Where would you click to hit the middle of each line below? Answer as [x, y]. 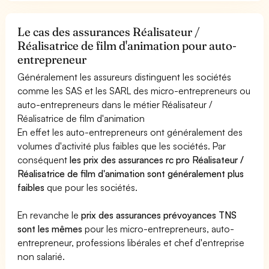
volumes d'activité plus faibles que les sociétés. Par [122, 146]
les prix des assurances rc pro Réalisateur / [157, 159]
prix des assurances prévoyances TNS [159, 215]
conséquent [44, 159]
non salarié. [41, 256]
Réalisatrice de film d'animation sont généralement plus [131, 173]
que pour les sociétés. [91, 187]
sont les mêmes [50, 228]
